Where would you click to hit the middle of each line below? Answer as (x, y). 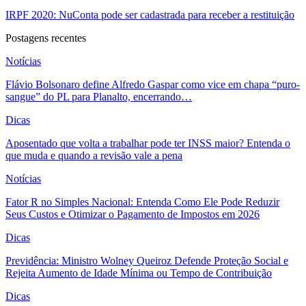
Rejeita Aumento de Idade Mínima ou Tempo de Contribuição (139, 273)
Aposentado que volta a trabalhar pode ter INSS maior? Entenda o (148, 143)
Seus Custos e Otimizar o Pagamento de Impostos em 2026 (133, 214)
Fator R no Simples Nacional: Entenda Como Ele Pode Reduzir (142, 201)
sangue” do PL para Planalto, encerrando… (99, 96)
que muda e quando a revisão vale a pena (94, 155)
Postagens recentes (46, 38)
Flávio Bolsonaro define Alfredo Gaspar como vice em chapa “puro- (153, 84)
